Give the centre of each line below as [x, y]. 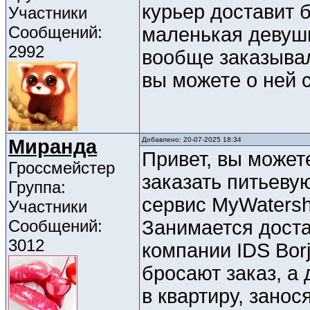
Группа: [37, 188]
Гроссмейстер [62, 168]
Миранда [53, 147]
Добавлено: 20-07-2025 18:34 [192, 140]
